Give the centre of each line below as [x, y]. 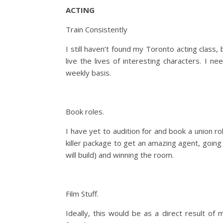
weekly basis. [88, 73]
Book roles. [85, 111]
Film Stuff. [82, 194]
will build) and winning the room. [120, 155]
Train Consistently [97, 29]
